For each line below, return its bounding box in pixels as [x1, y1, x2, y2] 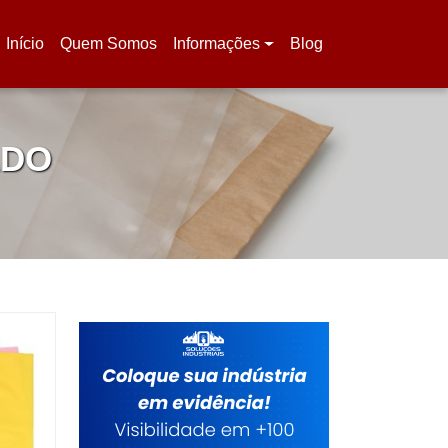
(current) [5, 45, 65, 63]
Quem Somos [60, 35, 158, 52]
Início [6, 35, 45, 52]
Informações [173, 35, 261, 52]
